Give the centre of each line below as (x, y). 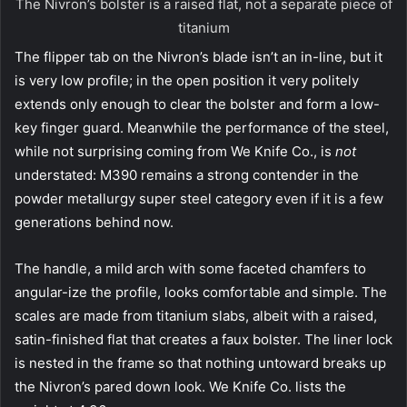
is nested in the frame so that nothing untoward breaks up (200, 362)
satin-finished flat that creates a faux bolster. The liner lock (203, 339)
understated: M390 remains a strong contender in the (187, 174)
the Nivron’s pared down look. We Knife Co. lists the (180, 386)
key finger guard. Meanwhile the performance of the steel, (202, 127)
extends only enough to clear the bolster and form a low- (197, 104)
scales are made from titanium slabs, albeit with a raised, (196, 315)
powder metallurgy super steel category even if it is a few (199, 198)
